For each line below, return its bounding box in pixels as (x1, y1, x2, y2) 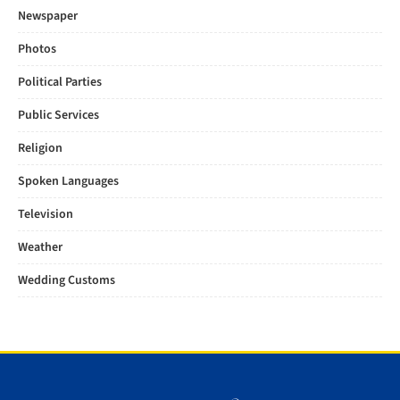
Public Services (18, 106, 99, 124)
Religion (18, 139, 62, 157)
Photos (18, 40, 56, 58)
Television (18, 205, 73, 223)
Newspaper (18, 7, 78, 25)
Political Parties (18, 73, 102, 91)
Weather (18, 238, 62, 256)
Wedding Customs (18, 271, 115, 289)
